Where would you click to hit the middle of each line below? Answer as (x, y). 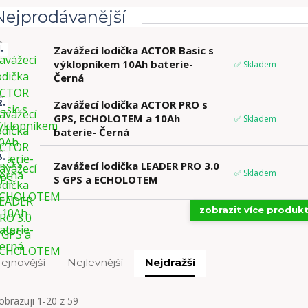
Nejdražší (170, 262)
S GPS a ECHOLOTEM (106, 179)
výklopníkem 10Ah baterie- (123, 64)
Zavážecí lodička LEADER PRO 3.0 (136, 166)
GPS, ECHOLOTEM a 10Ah (117, 118)
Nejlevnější (95, 262)
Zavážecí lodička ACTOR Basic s (133, 50)
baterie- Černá (91, 132)
